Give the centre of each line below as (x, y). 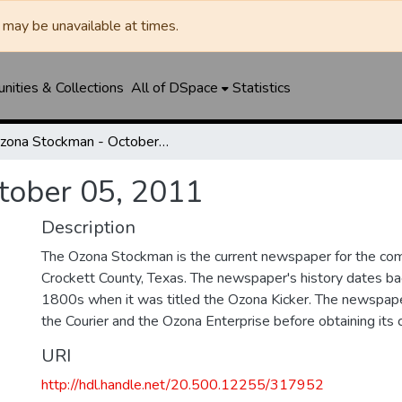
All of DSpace (174, 88)
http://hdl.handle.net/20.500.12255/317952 (183, 385)
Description (88, 227)
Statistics (261, 88)
